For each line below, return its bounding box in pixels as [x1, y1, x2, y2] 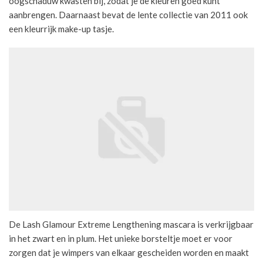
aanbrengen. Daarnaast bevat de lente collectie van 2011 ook [9, 9, 248, 20]
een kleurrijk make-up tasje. [9, 23, 114, 34]
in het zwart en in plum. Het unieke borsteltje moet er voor [9, 233, 232, 244]
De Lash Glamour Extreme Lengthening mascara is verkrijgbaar [9, 219, 254, 230]
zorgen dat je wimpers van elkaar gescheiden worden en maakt [9, 247, 249, 258]
